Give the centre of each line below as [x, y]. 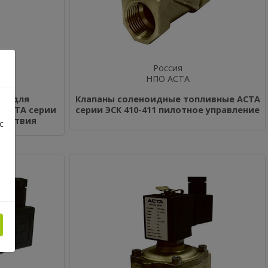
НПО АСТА [167, 79]
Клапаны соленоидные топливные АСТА [167, 99]
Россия [167, 68]
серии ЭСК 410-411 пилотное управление [167, 110]
